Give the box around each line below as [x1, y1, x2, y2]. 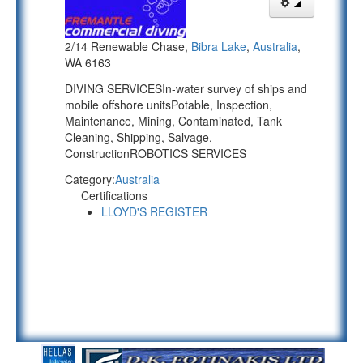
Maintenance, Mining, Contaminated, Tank [65, 113, 282, 129]
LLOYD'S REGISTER [101, 203, 207, 220]
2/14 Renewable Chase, [65, 38, 191, 54]
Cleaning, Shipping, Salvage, [65, 129, 212, 145]
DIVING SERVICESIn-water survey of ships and [65, 80, 307, 96]
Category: [65, 171, 115, 187]
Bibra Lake [191, 38, 246, 54]
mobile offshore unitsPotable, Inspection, [65, 96, 272, 113]
